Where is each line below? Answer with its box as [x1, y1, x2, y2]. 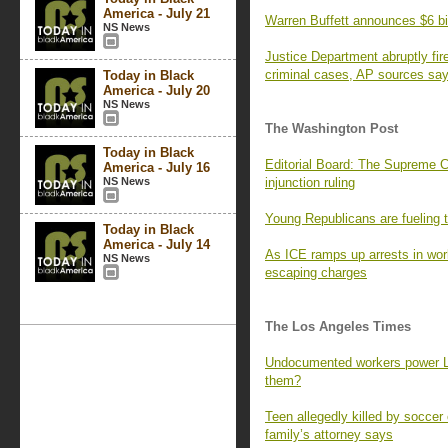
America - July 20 [103, 83, 210, 98]
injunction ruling [265, 175, 355, 190]
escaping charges [265, 265, 367, 280]
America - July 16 [103, 160, 210, 175]
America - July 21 [103, 6, 210, 21]
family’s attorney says [265, 427, 393, 442]
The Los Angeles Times [265, 319, 411, 334]
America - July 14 [103, 237, 210, 252]
